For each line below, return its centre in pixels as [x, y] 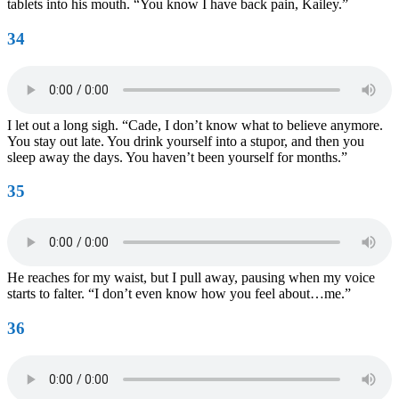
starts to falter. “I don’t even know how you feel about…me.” [179, 294]
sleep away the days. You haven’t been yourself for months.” [177, 157]
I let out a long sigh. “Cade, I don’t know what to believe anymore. [195, 125]
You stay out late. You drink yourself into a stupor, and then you [186, 141]
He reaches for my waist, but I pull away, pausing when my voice [191, 278]
